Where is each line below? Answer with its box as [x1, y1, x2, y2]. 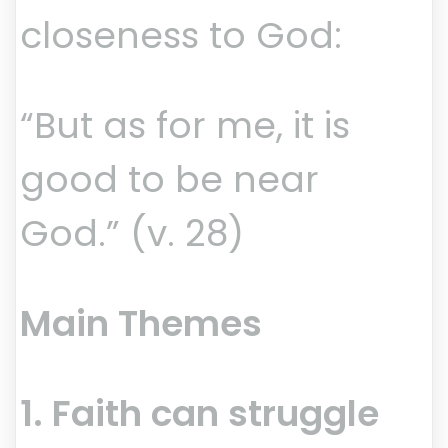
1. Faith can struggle [20, 388, 379, 440]
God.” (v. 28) [20, 208, 244, 260]
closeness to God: [20, 10, 342, 62]
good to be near [20, 154, 319, 206]
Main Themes [20, 298, 262, 350]
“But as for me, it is [20, 100, 350, 152]
